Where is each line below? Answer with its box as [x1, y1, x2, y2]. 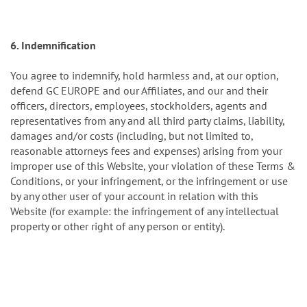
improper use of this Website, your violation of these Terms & [10, 159, 295, 173]
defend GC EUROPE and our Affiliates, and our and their [10, 84, 268, 98]
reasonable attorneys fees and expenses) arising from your [10, 144, 282, 158]
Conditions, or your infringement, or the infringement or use [10, 174, 288, 188]
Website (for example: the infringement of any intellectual [10, 204, 279, 219]
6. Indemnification [10, 38, 96, 53]
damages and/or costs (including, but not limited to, [10, 129, 253, 143]
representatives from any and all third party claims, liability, [10, 114, 284, 128]
